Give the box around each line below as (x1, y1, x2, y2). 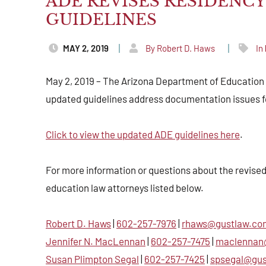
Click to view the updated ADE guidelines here (46, 128, 240, 140)
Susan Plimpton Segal (46, 253, 139, 265)
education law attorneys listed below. (46, 182, 204, 194)
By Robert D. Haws (145, 43, 215, 53)
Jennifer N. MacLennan (46, 235, 145, 247)
